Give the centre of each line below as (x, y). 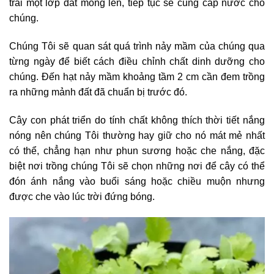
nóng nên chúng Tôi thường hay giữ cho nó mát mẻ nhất (137, 135)
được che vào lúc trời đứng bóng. (82, 196)
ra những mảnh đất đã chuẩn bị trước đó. (98, 92)
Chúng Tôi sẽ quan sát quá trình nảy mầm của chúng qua (137, 46)
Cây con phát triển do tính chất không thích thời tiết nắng (137, 120)
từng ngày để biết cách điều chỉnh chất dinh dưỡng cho (137, 61)
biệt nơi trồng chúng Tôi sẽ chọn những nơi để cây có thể (137, 166)
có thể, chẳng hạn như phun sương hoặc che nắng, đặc (137, 150)
